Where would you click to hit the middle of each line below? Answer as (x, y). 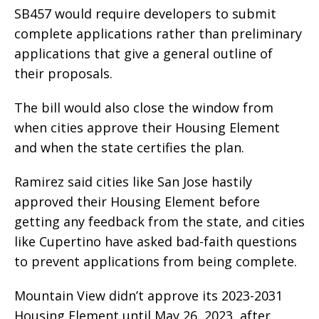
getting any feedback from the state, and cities (159, 222)
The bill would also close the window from (144, 108)
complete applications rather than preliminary (158, 34)
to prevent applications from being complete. (156, 262)
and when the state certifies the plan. (129, 148)
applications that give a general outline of (143, 54)
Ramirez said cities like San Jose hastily (133, 182)
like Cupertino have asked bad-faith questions (156, 242)
